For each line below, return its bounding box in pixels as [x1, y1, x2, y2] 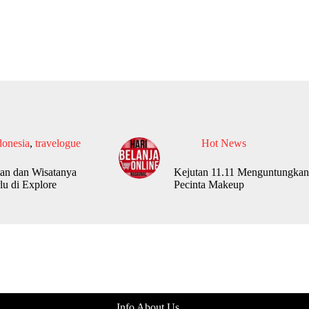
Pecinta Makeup [173, 179, 244, 191]
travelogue [34, 137, 81, 150]
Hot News [201, 137, 246, 150]
